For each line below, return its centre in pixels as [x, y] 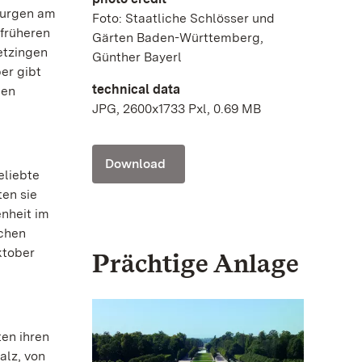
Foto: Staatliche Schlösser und [183, 19]
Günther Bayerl [137, 57]
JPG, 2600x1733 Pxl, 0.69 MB [177, 109]
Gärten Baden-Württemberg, [178, 38]
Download [135, 164]
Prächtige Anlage [196, 263]
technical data [136, 90]
